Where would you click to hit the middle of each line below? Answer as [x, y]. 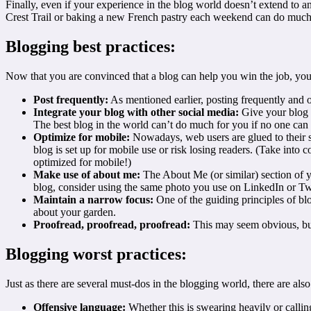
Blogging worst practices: [96, 254]
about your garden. [75, 212]
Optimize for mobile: [82, 137]
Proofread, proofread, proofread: [112, 224]
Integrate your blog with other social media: [136, 112]
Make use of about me [85, 174]
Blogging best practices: [91, 46]
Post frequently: [71, 99]
